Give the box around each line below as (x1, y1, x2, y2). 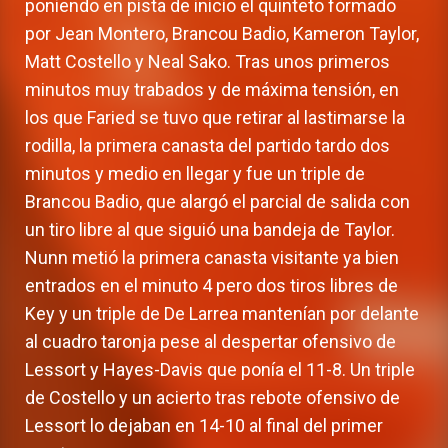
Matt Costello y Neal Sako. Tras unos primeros (25, 51, 390, 73)
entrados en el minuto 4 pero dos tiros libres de (25, 275, 398, 297)
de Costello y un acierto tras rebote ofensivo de (25, 387, 400, 409)
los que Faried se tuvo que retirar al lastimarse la (25, 107, 405, 129)
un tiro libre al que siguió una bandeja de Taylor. (25, 219, 395, 241)
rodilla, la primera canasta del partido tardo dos (25, 135, 390, 157)
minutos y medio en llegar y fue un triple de (25, 163, 365, 185)
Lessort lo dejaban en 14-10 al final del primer (25, 415, 383, 437)
